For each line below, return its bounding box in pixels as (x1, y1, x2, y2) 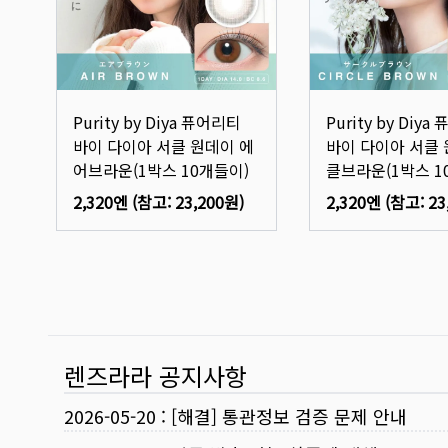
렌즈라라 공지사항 (64, 357, 247, 393)
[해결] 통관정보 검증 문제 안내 (171, 402, 407, 429)
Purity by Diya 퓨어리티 (73, 109, 241, 134)
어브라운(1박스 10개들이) (73, 157, 249, 182)
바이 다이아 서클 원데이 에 (73, 133, 254, 158)
